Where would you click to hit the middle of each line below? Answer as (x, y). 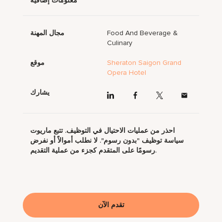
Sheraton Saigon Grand (144, 63)
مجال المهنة (48, 33)
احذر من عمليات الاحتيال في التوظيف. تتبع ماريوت (103, 130)
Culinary (120, 43)
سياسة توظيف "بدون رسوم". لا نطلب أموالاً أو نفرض (107, 140)
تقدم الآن (111, 205)
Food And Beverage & (143, 33)
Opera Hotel (127, 73)
